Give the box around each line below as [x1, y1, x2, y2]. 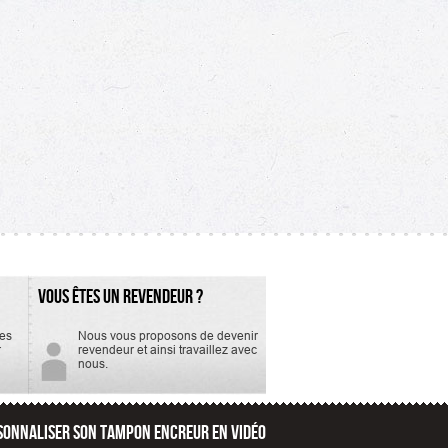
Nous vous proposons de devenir [77, 327, 258, 343]
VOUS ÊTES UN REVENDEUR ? [37, 284, 203, 306]
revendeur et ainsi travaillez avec [77, 341, 257, 357]
